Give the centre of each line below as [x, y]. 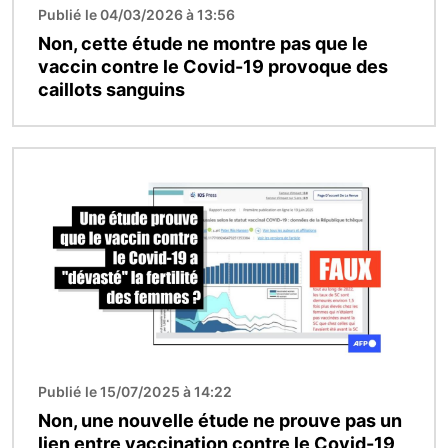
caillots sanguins [111, 90]
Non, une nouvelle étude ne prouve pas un [220, 421]
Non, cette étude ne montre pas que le [203, 44]
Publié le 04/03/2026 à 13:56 [137, 15]
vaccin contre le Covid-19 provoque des [213, 67]
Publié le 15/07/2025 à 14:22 [135, 392]
